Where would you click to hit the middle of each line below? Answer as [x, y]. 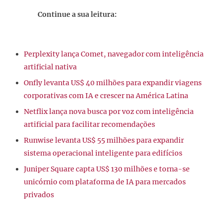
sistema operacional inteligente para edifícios [103, 153]
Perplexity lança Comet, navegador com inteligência [114, 54]
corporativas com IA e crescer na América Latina [106, 96]
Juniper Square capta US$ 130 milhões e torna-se [107, 169]
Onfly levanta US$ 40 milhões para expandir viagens [113, 83]
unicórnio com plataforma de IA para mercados [105, 182]
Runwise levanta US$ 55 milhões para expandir [104, 140]
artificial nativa [50, 67]
